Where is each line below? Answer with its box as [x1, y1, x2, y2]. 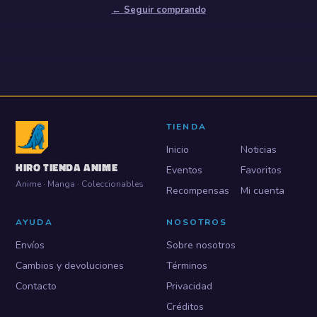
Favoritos [240, 163, 282, 177]
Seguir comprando [123, 4, 206, 16]
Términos [166, 259, 207, 272]
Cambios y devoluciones [16, 259, 124, 272]
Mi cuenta [240, 184, 284, 197]
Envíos [16, 238, 45, 252]
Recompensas [166, 184, 229, 197]
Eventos [166, 163, 202, 177]
